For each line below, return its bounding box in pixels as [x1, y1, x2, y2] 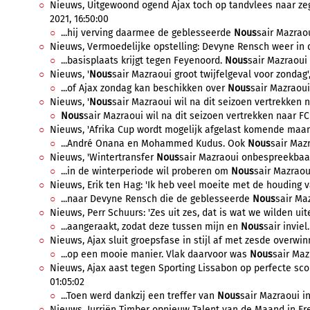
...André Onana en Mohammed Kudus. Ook [61, 138, 248, 149]
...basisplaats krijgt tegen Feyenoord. [61, 55, 225, 66]
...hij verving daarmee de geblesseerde [61, 27, 234, 39]
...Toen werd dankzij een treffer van [61, 290, 217, 302]
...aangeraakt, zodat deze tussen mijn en [61, 221, 241, 232]
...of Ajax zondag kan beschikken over [61, 82, 228, 94]
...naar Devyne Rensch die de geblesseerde [61, 193, 253, 205]
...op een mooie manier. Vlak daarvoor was [61, 248, 250, 260]
